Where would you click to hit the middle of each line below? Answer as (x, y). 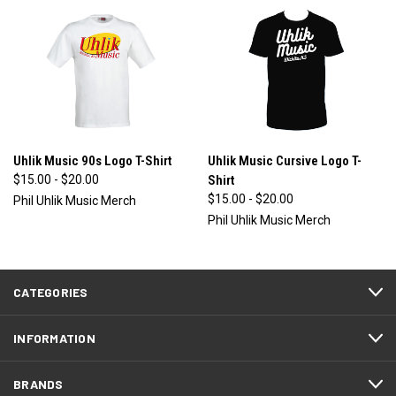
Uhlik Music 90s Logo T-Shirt (92, 161)
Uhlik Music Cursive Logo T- (284, 161)
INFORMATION (54, 339)
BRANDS (38, 385)
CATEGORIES (51, 293)
